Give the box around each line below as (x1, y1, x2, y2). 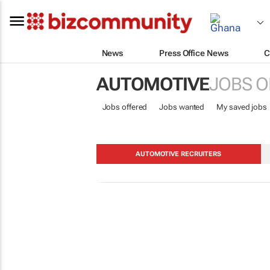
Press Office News (159, 48, 228, 58)
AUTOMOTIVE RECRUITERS (136, 150, 221, 158)
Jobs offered (102, 102, 148, 111)
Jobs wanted (159, 102, 205, 111)
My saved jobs (216, 102, 267, 111)
